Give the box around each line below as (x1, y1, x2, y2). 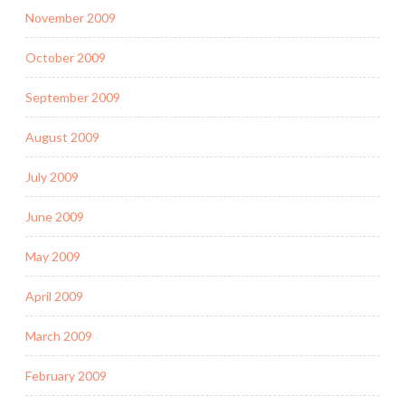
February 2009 (25, 367, 107, 383)
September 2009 (25, 89, 120, 105)
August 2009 (25, 128, 99, 145)
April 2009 (25, 287, 83, 304)
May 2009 (25, 248, 80, 264)
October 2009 (25, 49, 106, 65)
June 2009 (25, 208, 84, 224)
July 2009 (25, 168, 79, 184)
